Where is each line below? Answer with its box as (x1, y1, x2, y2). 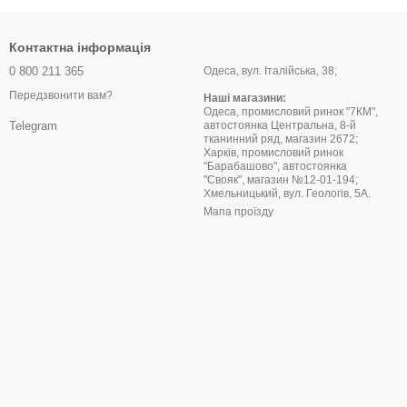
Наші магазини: (203, 92, 286, 104)
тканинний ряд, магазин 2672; (203, 133, 361, 145)
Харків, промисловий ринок (203, 146, 343, 159)
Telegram (9, 119, 57, 134)
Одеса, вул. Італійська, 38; (203, 65, 340, 77)
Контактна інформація (9, 40, 151, 55)
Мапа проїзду (203, 205, 273, 218)
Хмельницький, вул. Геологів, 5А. (203, 187, 373, 200)
